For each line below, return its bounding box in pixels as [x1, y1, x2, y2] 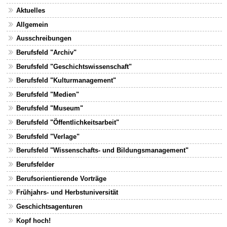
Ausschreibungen [16, 34, 71, 43]
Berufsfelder [16, 161, 54, 169]
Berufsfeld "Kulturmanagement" [16, 77, 116, 85]
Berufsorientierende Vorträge [16, 174, 106, 182]
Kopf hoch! [16, 216, 51, 224]
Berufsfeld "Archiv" [16, 48, 77, 56]
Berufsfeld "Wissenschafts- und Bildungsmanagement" [16, 146, 188, 155]
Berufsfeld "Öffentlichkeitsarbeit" [16, 119, 119, 127]
